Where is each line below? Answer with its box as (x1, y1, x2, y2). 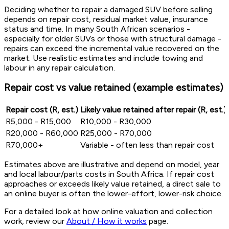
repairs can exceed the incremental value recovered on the (4, 43, 219, 53)
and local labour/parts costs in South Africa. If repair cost (4, 169, 214, 179)
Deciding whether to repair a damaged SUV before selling (4, 4, 213, 14)
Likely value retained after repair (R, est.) (80, 104, 226, 114)
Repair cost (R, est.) (6, 104, 78, 114)
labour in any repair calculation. (4, 62, 115, 73)
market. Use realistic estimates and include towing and (4, 53, 203, 63)
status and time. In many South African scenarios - (4, 24, 190, 34)
